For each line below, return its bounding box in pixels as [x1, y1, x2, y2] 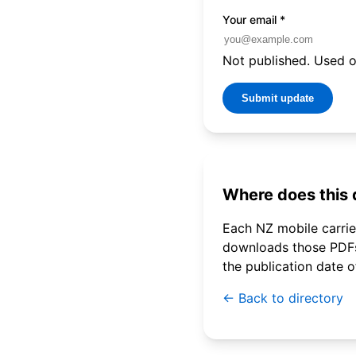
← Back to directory [222, 290, 343, 307]
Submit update [242, 91, 314, 104]
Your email [222, 12, 280, 26]
